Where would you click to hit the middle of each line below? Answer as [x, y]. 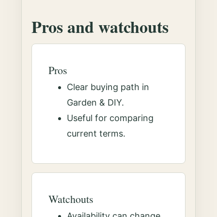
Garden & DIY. [96, 102]
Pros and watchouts [100, 27]
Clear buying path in [108, 87]
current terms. [96, 133]
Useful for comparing [110, 118]
